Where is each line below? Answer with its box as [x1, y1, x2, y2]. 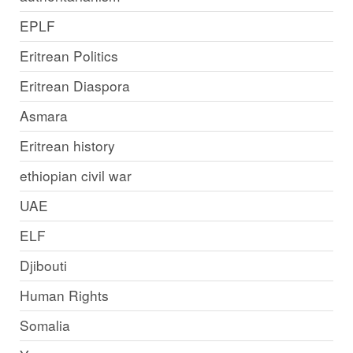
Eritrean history [19, 136, 115, 156]
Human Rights [19, 285, 109, 306]
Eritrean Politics [19, 46, 118, 66]
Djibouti [19, 255, 67, 276]
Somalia [19, 315, 70, 336]
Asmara [19, 106, 68, 126]
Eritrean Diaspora [19, 76, 130, 96]
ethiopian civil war [19, 165, 132, 186]
